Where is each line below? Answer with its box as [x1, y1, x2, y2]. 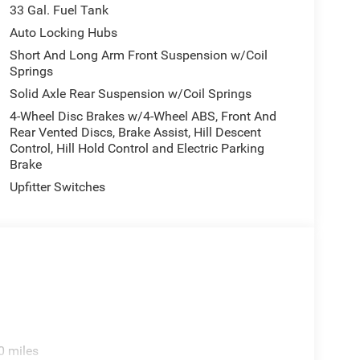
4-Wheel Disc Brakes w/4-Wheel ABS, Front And [9, 108, 276, 125]
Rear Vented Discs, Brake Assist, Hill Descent [9, 125, 261, 141]
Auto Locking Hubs [9, 25, 117, 41]
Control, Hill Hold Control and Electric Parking [9, 141, 264, 157]
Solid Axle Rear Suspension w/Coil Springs [9, 86, 252, 102]
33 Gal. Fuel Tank [9, 2, 108, 18]
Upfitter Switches [9, 179, 105, 195]
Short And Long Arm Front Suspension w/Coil [9, 47, 268, 63]
